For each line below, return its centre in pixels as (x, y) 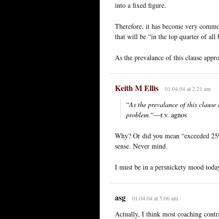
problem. (138, 114)
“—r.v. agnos (169, 114)
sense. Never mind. (141, 146)
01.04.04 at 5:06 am (155, 198)
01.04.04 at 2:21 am (187, 88)
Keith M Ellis (137, 88)
